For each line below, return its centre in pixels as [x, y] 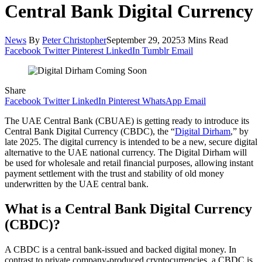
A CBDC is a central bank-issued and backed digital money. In [120, 249]
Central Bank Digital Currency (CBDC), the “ [90, 131]
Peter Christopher [74, 40]
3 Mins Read [204, 40]
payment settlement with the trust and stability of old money [114, 173]
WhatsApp [162, 101]
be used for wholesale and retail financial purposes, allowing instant [129, 163]
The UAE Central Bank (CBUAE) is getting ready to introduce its [127, 120]
